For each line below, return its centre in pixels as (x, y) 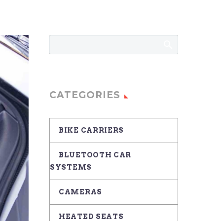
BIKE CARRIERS (92, 130)
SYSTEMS (71, 167)
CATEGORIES (85, 95)
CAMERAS (80, 192)
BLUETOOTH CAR (95, 155)
